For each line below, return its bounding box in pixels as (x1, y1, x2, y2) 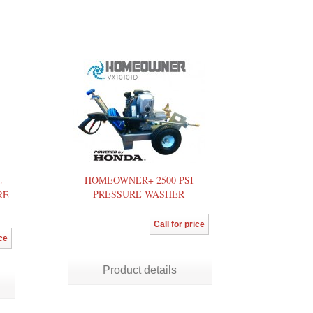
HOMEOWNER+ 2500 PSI (84, 173, 194, 187)
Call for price (154, 219, 205, 229)
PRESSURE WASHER (93, 187, 185, 201)
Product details (103, 264, 177, 276)
